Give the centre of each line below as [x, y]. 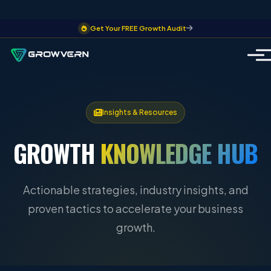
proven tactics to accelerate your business [135, 208]
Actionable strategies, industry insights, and [135, 190]
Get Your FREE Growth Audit [138, 28]
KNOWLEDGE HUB [179, 153]
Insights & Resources [140, 112]
